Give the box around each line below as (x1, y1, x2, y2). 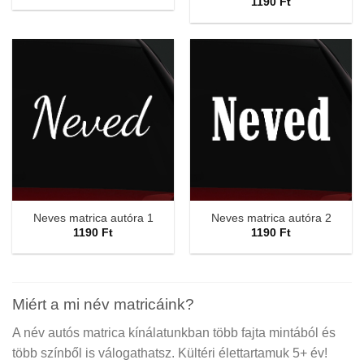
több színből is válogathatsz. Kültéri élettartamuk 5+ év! (12, 345, 327, 360)
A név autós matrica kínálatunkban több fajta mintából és (12, 325, 336, 340)
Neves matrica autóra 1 (32, 212, 154, 225)
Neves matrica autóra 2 (210, 212, 331, 225)
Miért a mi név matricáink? (12, 296, 194, 314)
